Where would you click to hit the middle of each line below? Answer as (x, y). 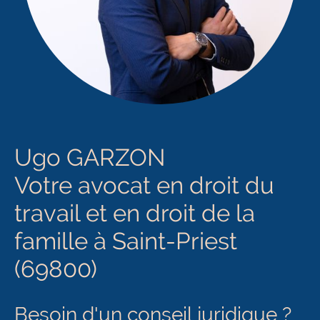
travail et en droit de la (135, 213)
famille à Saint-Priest (126, 241)
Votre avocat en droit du (144, 185)
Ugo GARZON (92, 157)
